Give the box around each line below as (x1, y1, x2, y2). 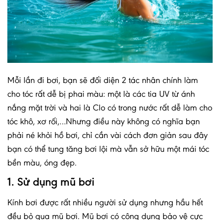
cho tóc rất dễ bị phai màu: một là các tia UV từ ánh (7, 88, 195, 100)
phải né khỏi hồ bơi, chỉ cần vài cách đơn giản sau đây (7, 130, 208, 141)
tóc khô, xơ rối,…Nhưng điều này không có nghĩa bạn (7, 116, 200, 127)
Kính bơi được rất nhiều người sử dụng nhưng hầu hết (7, 197, 203, 208)
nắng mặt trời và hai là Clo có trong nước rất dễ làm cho (7, 102, 212, 113)
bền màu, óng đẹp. (7, 157, 77, 168)
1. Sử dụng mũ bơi (7, 175, 94, 189)
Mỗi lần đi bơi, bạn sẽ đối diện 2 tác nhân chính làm (7, 75, 198, 86)
